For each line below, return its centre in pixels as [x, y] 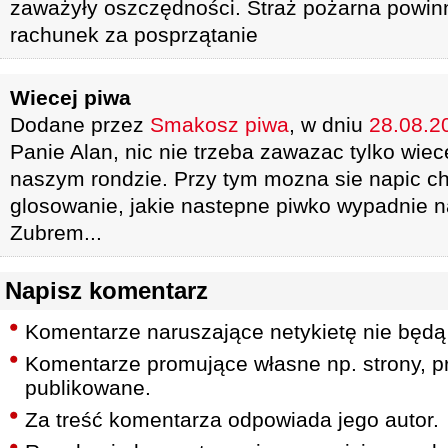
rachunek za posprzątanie [134, 34]
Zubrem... [56, 232]
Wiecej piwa [70, 97]
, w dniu [329, 124]
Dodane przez [80, 124]
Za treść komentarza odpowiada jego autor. [232, 419]
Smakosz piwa [219, 124]
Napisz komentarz [106, 290]
